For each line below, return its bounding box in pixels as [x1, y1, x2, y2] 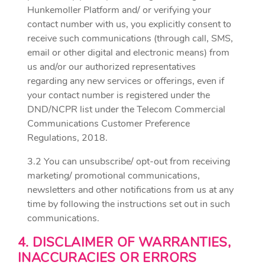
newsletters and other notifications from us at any [27, 183, 234, 196]
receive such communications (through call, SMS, [27, 32, 233, 45]
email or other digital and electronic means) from [27, 46, 230, 59]
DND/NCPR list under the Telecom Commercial [27, 103, 225, 116]
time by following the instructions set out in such [27, 198, 230, 211]
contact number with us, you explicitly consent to [27, 18, 231, 31]
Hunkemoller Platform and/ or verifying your [27, 4, 211, 17]
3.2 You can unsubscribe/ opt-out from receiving [27, 155, 230, 168]
